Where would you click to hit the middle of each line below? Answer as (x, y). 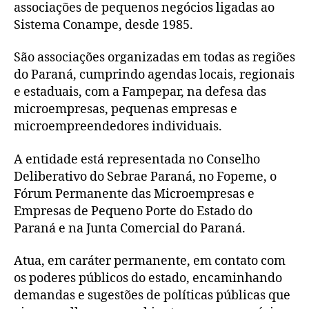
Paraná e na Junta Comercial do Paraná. (130, 228)
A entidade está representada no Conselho (137, 159)
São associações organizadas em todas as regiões (154, 58)
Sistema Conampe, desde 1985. (103, 25)
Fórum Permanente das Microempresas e (134, 194)
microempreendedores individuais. (118, 127)
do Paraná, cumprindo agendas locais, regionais (154, 75)
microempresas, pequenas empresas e (126, 110)
